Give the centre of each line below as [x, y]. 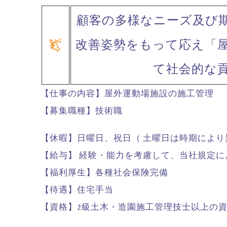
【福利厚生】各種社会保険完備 [104, 173]
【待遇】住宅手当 [77, 190]
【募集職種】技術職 [82, 111]
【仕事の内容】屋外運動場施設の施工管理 [127, 94]
